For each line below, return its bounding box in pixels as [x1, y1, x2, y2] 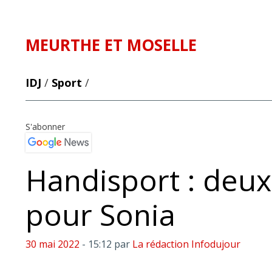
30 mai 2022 [25, 237, 80, 251]
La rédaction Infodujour [132, 237, 240, 251]
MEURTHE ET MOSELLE [25, 34, 197, 56]
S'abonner [25, 121, 65, 132]
